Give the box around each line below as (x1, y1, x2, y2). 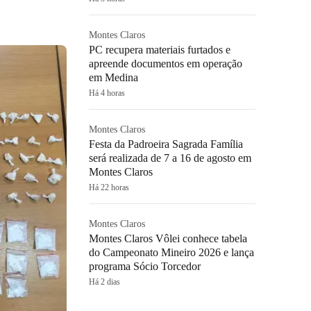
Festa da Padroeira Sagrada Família (89, 138, 243, 150)
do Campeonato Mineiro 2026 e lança (89, 246, 254, 258)
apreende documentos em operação (89, 58, 242, 69)
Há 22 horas (89, 183, 129, 192)
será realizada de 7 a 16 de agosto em (89, 152, 251, 164)
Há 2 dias (89, 277, 120, 287)
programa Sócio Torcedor (89, 260, 201, 272)
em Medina (89, 72, 138, 83)
